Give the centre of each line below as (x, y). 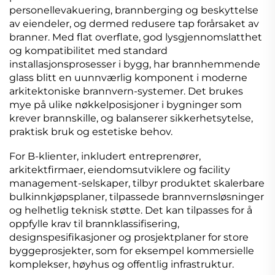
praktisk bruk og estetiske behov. (91, 132)
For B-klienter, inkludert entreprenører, (105, 157)
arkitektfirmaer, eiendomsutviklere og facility (120, 170)
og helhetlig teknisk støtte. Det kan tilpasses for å (131, 211)
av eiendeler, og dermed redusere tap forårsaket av (134, 24)
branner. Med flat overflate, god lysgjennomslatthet (136, 37)
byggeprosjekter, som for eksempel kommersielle (132, 251)
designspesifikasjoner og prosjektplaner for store (129, 238)
